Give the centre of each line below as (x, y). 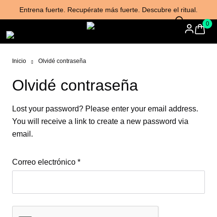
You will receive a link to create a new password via (100, 121)
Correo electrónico (45, 162)
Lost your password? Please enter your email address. (105, 109)
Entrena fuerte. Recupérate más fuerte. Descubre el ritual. (108, 10)
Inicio (19, 61)
